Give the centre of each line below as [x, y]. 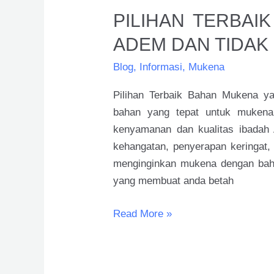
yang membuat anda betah [174, 181]
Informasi [161, 67]
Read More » [143, 213]
